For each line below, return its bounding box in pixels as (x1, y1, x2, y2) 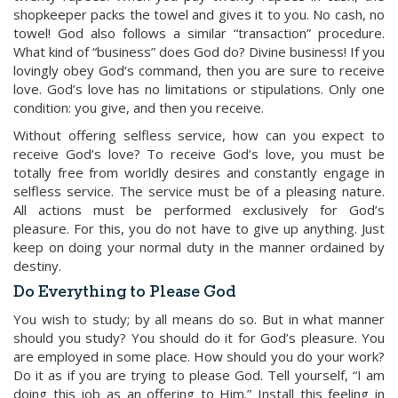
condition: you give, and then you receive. (13, 99, 264, 116)
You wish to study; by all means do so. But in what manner (13, 310, 385, 328)
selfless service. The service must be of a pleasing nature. (13, 182, 385, 200)
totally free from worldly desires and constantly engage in (13, 163, 385, 181)
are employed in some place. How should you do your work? (13, 347, 385, 365)
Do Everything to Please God (13, 283, 235, 303)
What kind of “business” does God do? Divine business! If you (13, 43, 385, 60)
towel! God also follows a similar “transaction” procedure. (13, 24, 385, 42)
